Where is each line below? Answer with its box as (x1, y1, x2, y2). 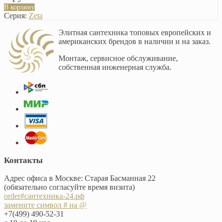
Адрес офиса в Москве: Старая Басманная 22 (4, 174, 156, 183)
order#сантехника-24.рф (4, 192, 84, 201)
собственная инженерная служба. (58, 63, 171, 72)
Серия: (4, 11, 27, 20)
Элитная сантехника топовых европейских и (58, 28, 211, 37)
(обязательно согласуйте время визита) (4, 183, 135, 192)
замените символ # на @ (4, 201, 87, 210)
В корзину (4, 3, 35, 11)
